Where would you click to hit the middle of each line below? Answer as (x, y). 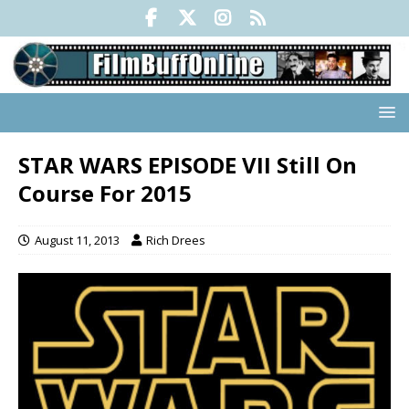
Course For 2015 (105, 194)
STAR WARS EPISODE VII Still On (188, 165)
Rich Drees (176, 241)
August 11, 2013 (77, 241)
